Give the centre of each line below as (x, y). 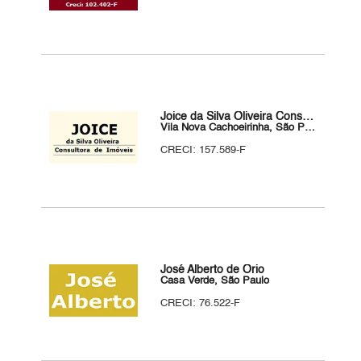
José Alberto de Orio (213, 270)
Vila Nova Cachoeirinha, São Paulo (310, 128)
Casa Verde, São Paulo (215, 281)
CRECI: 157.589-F (203, 150)
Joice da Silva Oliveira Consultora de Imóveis (308, 117)
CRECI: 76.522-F (201, 303)
